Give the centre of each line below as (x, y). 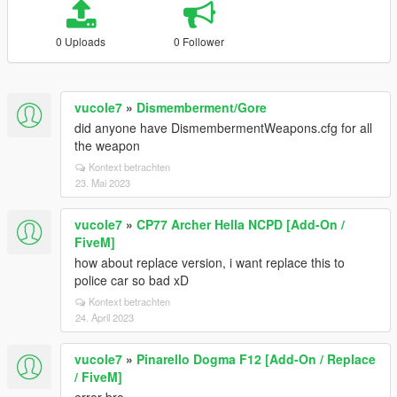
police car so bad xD (132, 280)
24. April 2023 (105, 317)
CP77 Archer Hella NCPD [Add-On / (241, 224)
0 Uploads (81, 41)
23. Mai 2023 (103, 183)
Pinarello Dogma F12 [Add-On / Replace (256, 359)
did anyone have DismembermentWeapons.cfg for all (223, 128)
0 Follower (199, 41)
